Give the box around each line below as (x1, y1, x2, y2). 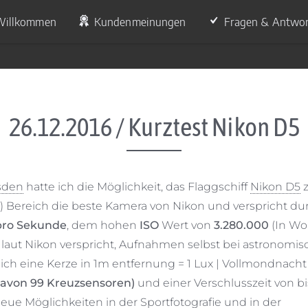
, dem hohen (67, 219, 140, 232)
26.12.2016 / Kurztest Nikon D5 (8, 112, 300, 142)
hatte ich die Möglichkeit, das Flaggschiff (23, 180, 250, 193)
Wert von (159, 219, 211, 232)
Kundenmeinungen (93, 13, 186, 29)
